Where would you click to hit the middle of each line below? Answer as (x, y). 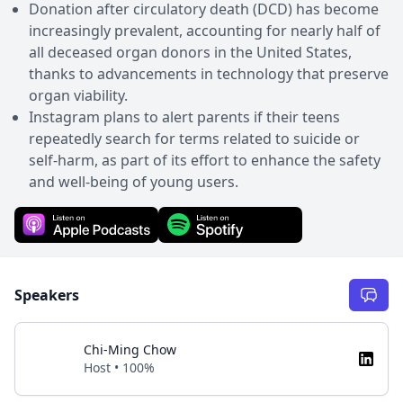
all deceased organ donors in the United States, (190, 52)
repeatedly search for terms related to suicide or (194, 139)
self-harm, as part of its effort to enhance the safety (205, 160)
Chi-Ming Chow (130, 349)
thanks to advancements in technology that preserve (209, 74)
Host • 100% (119, 367)
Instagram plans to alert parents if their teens (184, 117)
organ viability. (78, 95)
